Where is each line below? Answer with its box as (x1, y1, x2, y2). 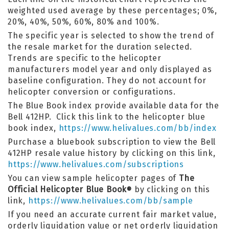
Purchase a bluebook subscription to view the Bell (8, 137, 216, 147)
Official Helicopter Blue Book (8, 185, 127, 194)
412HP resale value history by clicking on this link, (8, 148, 216, 158)
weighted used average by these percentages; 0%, (8, 6, 217, 15)
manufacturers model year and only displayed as (8, 64, 212, 74)
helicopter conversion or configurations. (8, 87, 176, 97)
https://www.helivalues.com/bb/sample (28, 196, 193, 205)
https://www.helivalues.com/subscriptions (8, 159, 184, 169)
